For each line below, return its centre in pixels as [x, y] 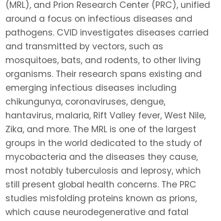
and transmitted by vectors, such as [85, 46]
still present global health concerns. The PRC [101, 184]
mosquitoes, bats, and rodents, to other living [103, 60]
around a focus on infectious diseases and [99, 18]
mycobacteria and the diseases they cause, [102, 157]
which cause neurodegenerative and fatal [97, 212]
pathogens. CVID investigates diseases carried [107, 32]
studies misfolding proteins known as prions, [101, 198]
